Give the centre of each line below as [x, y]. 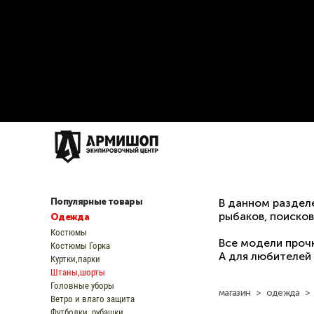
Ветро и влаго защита [93, 299]
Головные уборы [82, 285]
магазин [235, 293]
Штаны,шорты [78, 272]
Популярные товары [96, 202]
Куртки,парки [75, 259]
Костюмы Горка [80, 245]
